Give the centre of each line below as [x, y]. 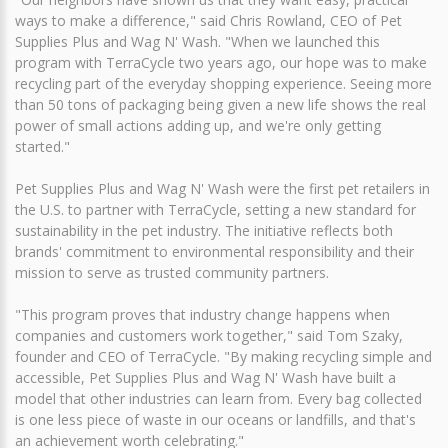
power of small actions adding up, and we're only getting [198, 125]
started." [42, 146]
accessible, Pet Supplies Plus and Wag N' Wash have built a [205, 377]
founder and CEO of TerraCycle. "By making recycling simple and [223, 356]
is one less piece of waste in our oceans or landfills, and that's [215, 419]
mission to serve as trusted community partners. [172, 272]
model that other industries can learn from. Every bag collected [218, 398]
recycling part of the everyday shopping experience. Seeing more [223, 83]
